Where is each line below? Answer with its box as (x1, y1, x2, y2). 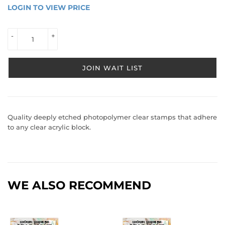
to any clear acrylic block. (8, 123, 91, 131)
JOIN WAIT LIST (82, 63, 143, 72)
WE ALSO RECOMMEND (8, 178, 151, 192)
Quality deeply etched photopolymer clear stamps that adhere (8, 113, 217, 121)
